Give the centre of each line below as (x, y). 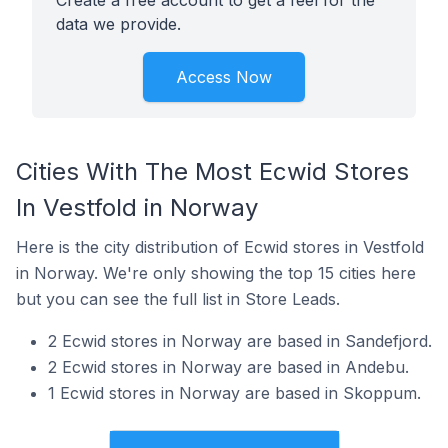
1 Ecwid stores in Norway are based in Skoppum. (234, 393)
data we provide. (118, 24)
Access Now (224, 77)
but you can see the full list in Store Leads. (178, 299)
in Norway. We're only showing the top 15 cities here (216, 273)
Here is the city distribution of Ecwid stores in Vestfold (220, 247)
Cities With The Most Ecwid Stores (212, 171)
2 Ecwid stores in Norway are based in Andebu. (228, 367)
